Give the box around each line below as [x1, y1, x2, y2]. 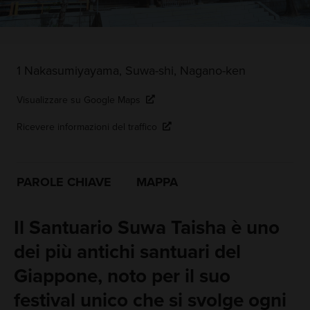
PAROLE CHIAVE [16, 174, 111, 190]
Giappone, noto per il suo [13, 264, 230, 289]
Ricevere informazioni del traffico [16, 121, 157, 134]
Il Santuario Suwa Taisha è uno [13, 216, 280, 240]
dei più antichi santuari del [13, 240, 241, 264]
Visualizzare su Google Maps [16, 94, 140, 107]
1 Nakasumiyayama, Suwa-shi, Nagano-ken [16, 63, 246, 79]
